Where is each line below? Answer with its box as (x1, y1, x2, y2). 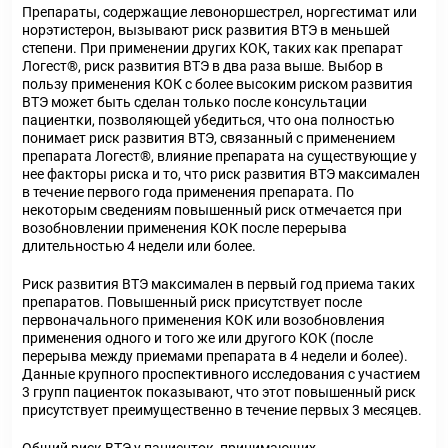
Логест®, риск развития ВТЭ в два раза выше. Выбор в (22, 58, 383, 74)
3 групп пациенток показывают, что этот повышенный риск (22, 384, 416, 400)
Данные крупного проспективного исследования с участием (22, 366, 420, 382)
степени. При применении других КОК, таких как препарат (22, 40, 403, 56)
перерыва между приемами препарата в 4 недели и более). (22, 348, 408, 364)
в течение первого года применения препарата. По (22, 184, 354, 200)
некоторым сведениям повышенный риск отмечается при (22, 202, 402, 218)
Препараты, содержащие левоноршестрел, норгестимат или (22, 4, 417, 20)
